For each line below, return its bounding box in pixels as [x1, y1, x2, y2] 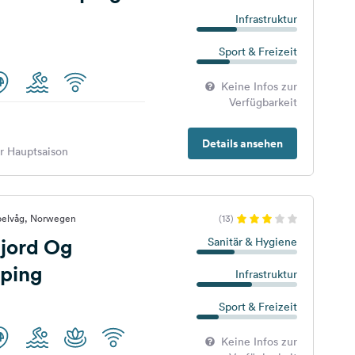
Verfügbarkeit [228, 95, 297, 109]
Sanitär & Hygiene [207, 235, 297, 249]
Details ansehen [201, 136, 283, 151]
